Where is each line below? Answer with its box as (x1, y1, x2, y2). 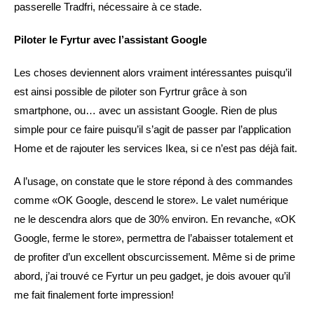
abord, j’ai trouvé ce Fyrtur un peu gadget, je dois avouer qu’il (14, 269, 290, 282)
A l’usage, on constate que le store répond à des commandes (14, 175, 293, 187)
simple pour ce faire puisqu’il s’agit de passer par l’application (14, 123, 291, 135)
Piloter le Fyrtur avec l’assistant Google (14, 33, 207, 46)
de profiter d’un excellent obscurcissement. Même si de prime (14, 250, 295, 263)
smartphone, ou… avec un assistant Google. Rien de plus (14, 104, 278, 116)
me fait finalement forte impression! (14, 288, 174, 301)
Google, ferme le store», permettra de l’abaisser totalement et (14, 231, 293, 244)
